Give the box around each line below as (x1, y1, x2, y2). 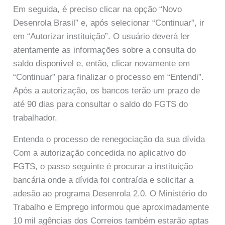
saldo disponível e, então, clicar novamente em (13, 59, 190, 69)
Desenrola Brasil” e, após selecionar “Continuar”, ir (13, 18, 205, 28)
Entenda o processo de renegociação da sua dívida (13, 134, 205, 144)
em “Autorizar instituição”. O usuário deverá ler (13, 32, 190, 42)
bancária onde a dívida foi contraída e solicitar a (13, 175, 194, 185)
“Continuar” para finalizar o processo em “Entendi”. (13, 72, 204, 82)
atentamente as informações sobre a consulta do (13, 45, 196, 55)
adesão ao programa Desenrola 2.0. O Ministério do (13, 188, 207, 198)
